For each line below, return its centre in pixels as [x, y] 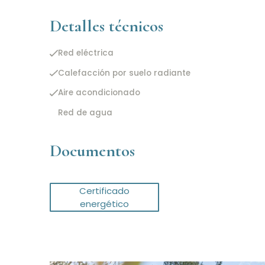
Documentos [92, 151]
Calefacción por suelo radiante [124, 73]
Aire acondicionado [99, 93]
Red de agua [85, 112]
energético [104, 203]
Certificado [104, 190]
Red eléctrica [85, 53]
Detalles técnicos [106, 26]
